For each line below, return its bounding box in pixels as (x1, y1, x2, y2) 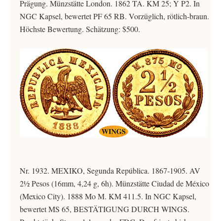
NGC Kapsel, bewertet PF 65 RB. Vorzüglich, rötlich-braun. (20, 11, 209, 21)
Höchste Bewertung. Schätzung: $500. (20, 24, 140, 34)
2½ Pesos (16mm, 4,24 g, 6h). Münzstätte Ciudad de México (20, 178, 209, 188)
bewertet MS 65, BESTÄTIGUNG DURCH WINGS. (20, 204, 189, 214)
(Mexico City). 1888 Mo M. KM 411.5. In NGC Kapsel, (20, 191, 196, 201)
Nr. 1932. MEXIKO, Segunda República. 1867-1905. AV (20, 165, 200, 176)
